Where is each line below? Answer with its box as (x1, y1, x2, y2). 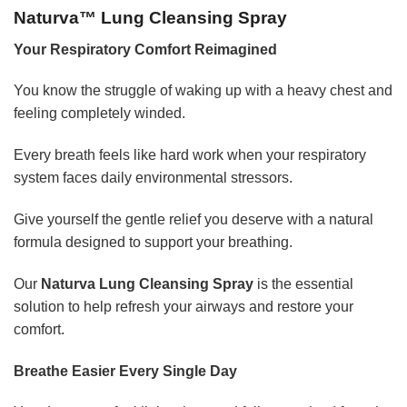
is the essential (253, 275, 353, 292)
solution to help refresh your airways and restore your (14, 298, 353, 314)
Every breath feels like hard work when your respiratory (14, 147, 366, 164)
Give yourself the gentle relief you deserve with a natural (14, 212, 373, 227)
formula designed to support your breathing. (14, 234, 293, 250)
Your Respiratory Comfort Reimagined (14, 41, 277, 57)
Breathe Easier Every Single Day (14, 362, 237, 379)
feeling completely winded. (14, 105, 185, 122)
